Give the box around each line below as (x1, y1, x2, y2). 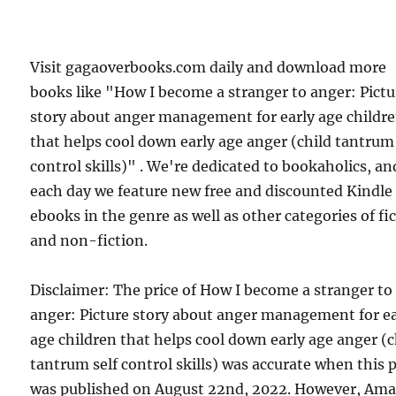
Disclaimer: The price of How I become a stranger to (30, 280, 393, 299)
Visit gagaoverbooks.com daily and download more (30, 57, 387, 76)
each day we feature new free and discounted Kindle (30, 181, 393, 200)
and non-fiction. (30, 231, 148, 249)
